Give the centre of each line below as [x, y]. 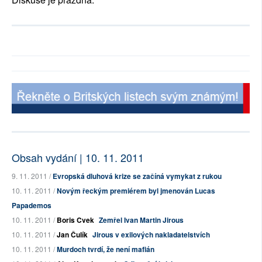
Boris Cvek [75, 220]
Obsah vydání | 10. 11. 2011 [78, 158]
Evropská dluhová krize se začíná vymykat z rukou [137, 176]
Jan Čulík [72, 235]
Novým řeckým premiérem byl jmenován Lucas [136, 191]
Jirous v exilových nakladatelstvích [151, 235]
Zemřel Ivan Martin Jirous [141, 220]
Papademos [32, 206]
